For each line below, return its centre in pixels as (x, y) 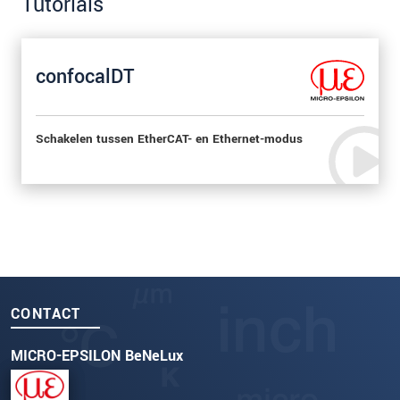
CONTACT (46, 313)
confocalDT (85, 76)
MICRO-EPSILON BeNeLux (97, 355)
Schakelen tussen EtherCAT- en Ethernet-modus (169, 139)
